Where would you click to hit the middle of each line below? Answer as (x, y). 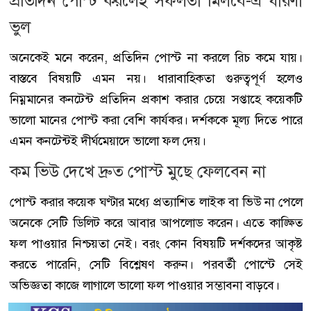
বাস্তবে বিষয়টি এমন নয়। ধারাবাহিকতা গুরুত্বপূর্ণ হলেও (156, 78)
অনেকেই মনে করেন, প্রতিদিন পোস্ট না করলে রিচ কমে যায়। (156, 57)
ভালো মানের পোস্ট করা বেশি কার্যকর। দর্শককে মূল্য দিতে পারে (156, 120)
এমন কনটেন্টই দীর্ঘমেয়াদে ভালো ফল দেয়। (108, 141)
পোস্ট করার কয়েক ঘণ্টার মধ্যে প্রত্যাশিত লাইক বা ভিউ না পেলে (156, 202)
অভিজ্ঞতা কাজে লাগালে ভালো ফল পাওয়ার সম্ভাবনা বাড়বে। (145, 285)
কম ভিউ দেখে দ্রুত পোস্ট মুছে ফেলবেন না (138, 171)
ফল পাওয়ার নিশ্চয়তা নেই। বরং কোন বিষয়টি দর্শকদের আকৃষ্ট (156, 243)
